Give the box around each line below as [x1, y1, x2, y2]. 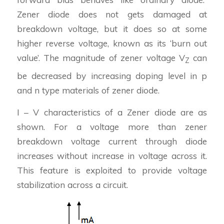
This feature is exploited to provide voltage [16, 164, 207, 175]
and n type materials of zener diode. [16, 84, 159, 95]
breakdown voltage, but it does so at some [16, 23, 207, 34]
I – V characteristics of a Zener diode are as [16, 106, 207, 117]
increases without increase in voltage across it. [16, 150, 207, 161]
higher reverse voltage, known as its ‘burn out [16, 38, 207, 49]
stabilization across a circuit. [16, 179, 128, 190]
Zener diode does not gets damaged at [16, 9, 207, 20]
